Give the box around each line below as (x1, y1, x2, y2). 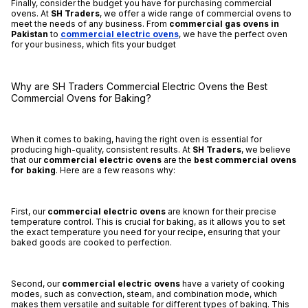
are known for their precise (165, 206, 276, 217)
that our (10, 155, 43, 166)
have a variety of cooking (179, 278, 285, 289)
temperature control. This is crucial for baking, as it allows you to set (10, 217, 285, 228)
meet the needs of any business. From (10, 19, 169, 30)
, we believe (241, 144, 291, 155)
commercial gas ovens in (168, 19, 279, 30)
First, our (10, 206, 47, 217)
